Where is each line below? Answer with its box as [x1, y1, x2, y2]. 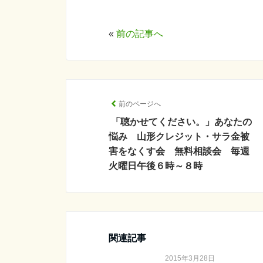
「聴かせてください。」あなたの [111, 117, 252, 127]
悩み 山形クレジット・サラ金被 [109, 131, 249, 141]
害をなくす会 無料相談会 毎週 [109, 146, 249, 156]
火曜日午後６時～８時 [109, 161, 203, 171]
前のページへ [119, 100, 161, 108]
